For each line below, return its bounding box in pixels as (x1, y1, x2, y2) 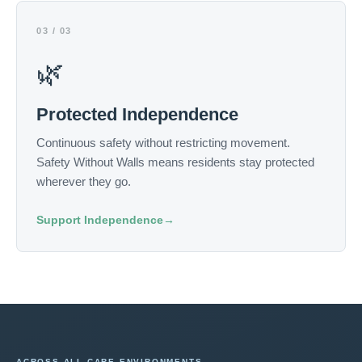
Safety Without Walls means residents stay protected (36, 155, 314, 169)
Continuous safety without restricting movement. (36, 136, 290, 149)
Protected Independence (36, 104, 238, 124)
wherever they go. (36, 175, 131, 188)
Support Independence (36, 213, 163, 226)
